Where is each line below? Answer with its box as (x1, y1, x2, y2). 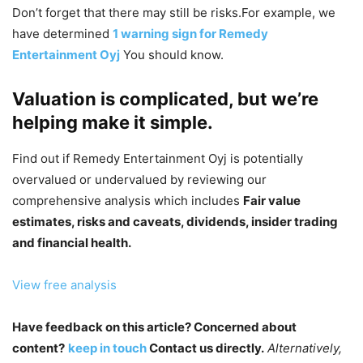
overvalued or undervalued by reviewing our (12, 172, 267, 188)
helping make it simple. (12, 112, 213, 134)
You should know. (123, 47, 224, 63)
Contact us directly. (147, 340, 264, 357)
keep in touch (68, 340, 147, 357)
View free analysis (12, 277, 117, 293)
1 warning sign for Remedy (113, 26, 268, 42)
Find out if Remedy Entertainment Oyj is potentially (12, 151, 303, 167)
